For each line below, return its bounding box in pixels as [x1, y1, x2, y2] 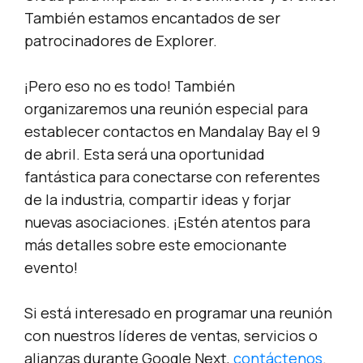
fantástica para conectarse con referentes [24, 167, 320, 187]
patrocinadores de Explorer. [24, 31, 217, 51]
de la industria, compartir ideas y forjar [24, 190, 291, 210]
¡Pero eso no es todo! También [24, 76, 235, 96]
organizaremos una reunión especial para [24, 99, 308, 119]
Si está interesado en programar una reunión [24, 303, 332, 323]
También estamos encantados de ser [24, 8, 280, 28]
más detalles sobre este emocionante [24, 235, 287, 255]
